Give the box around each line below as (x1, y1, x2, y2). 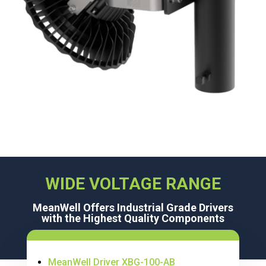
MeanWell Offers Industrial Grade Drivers (33, 201, 233, 214)
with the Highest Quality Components (42, 211, 224, 224)
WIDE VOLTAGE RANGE (45, 173, 221, 194)
